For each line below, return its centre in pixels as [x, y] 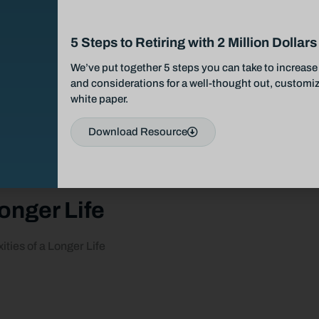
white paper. [99, 99]
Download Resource [137, 132]
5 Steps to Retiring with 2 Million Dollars [193, 43]
